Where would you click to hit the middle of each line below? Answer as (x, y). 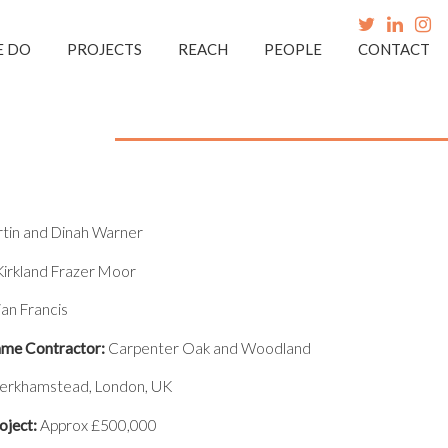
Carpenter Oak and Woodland (207, 347)
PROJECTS (104, 49)
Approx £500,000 (96, 424)
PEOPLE (293, 49)
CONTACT (394, 49)
